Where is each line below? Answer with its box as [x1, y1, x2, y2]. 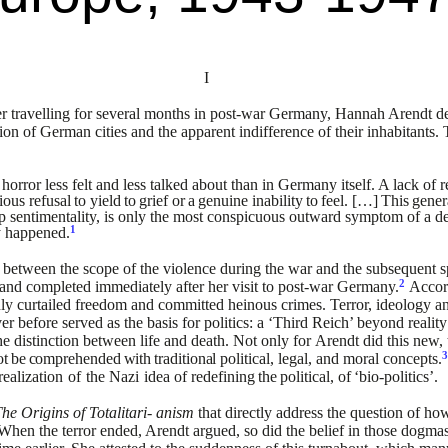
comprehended [28, 350, 121, 367]
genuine [198, 192, 249, 209]
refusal [29, 192, 72, 209]
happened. [4, 224, 70, 241]
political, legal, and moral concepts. [220, 350, 443, 367]
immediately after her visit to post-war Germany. [95, 278, 400, 295]
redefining [190, 368, 255, 385]
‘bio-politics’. [354, 368, 439, 385]
